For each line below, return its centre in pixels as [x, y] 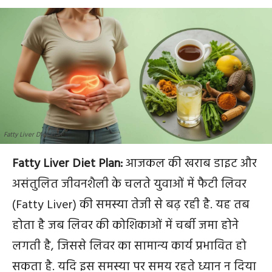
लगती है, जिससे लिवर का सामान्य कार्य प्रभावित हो [129, 246]
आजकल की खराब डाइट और [190, 164]
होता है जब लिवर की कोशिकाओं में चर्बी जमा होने [125, 226]
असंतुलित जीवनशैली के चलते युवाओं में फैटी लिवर [129, 185]
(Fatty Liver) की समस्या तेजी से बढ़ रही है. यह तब [131, 205]
